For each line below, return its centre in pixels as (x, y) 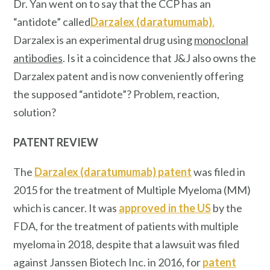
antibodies (38, 58)
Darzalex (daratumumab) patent (113, 172)
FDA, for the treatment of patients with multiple (126, 226)
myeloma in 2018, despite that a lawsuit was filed (126, 244)
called (77, 21)
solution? (35, 112)
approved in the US (165, 208)
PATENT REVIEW (56, 142)
